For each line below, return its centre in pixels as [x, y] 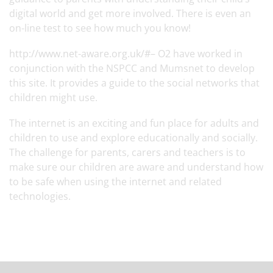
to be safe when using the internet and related [115, 182]
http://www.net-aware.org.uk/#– [82, 54]
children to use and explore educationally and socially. [133, 138]
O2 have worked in [199, 54]
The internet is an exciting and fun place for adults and [134, 123]
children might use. [53, 97]
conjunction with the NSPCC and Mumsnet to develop [132, 68]
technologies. [40, 196]
